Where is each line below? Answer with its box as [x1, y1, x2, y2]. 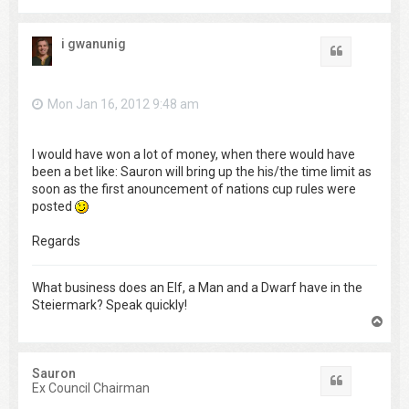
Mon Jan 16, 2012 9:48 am [47, 97, 199, 112]
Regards [32, 234, 80, 249]
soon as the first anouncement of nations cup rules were [32, 182, 356, 197]
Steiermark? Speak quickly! [32, 298, 187, 313]
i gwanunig [60, 37, 126, 52]
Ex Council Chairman [32, 381, 150, 396]
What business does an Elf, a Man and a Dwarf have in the [32, 280, 362, 296]
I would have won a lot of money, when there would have [32, 147, 355, 163]
